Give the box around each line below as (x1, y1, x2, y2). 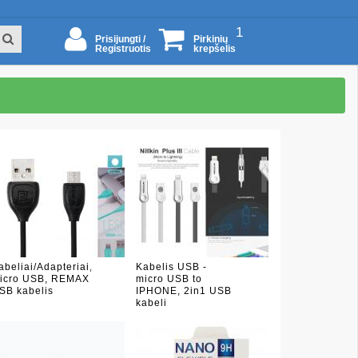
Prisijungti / (95, 34, 145, 45)
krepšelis (193, 43, 236, 54)
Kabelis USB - (135, 261, 207, 272)
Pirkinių (193, 34, 228, 45)
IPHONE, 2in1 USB (135, 285, 232, 296)
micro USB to (135, 273, 202, 284)
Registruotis (95, 43, 151, 54)
